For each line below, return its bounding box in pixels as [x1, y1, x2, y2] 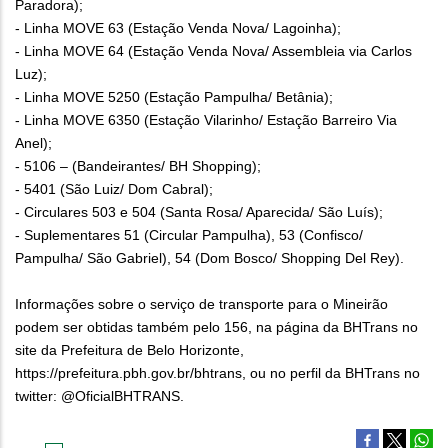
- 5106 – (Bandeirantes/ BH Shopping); [15, 158, 261, 175]
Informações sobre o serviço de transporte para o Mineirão [15, 296, 388, 313]
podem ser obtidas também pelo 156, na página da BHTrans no [15, 319, 418, 336]
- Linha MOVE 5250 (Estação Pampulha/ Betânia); [15, 89, 333, 106]
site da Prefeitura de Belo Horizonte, [15, 342, 244, 359]
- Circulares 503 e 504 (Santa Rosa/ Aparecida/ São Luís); [15, 204, 383, 221]
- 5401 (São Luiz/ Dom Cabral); [15, 181, 213, 198]
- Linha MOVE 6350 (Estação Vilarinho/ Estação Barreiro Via [15, 112, 397, 129]
